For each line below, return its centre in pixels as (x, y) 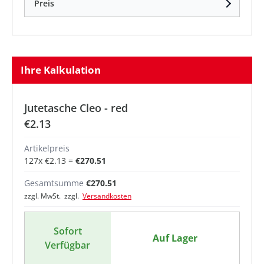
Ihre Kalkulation (61, 70)
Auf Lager (175, 238)
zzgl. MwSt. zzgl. (53, 196)
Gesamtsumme (54, 183)
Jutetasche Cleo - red (76, 108)
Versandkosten (107, 196)
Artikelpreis (47, 148)
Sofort (67, 231)
